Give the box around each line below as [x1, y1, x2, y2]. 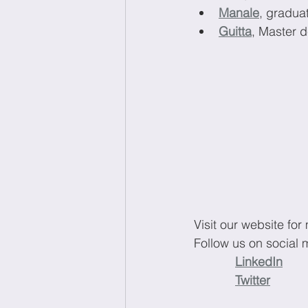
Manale [219, 5, 259, 21]
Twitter [235, 272, 270, 288]
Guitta [219, 23, 252, 40]
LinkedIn [235, 253, 283, 269]
